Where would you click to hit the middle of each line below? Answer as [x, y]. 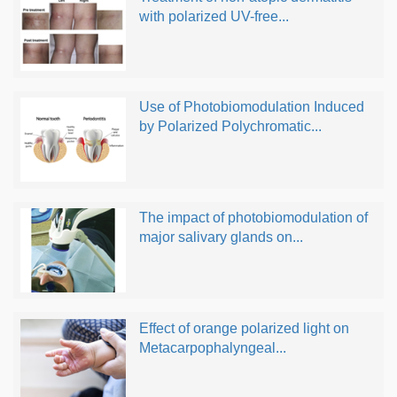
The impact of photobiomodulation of [253, 218]
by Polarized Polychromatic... [230, 127]
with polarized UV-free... [214, 16]
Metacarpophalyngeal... [212, 347]
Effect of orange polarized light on [244, 328]
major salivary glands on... [221, 237]
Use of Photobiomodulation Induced [251, 107]
